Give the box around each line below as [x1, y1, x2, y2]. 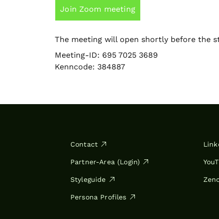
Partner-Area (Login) [70, 158, 140, 166]
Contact [70, 140, 98, 148]
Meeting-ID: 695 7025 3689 [55, 50, 158, 60]
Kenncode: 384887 [55, 62, 125, 71]
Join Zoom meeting [60, 4, 135, 14]
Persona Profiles [70, 193, 127, 201]
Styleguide [70, 175, 106, 183]
